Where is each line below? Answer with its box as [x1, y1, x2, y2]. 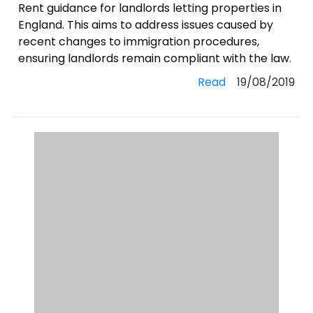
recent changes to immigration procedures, [18, 34, 260, 50]
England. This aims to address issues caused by [18, 17, 274, 33]
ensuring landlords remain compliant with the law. [18, 50, 292, 66]
